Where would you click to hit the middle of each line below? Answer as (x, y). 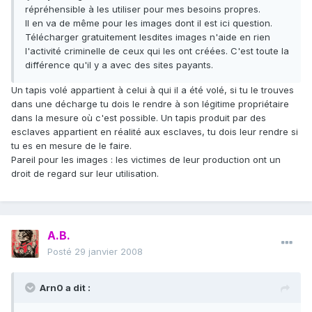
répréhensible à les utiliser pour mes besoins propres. (143, 9)
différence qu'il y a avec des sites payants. (119, 65)
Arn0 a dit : (65, 288)
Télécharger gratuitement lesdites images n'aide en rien (148, 37)
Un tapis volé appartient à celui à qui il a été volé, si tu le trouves (153, 90)
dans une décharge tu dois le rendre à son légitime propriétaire (150, 104)
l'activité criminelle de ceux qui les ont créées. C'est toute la (157, 51)
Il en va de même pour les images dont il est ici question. (149, 23)
